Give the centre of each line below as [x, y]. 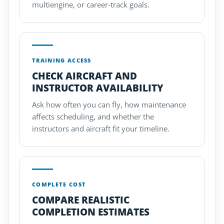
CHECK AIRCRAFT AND [84, 76]
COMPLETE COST [59, 184]
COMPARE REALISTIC [81, 200]
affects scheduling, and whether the [93, 116]
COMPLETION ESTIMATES [91, 212]
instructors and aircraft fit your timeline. [101, 128]
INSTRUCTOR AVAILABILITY [98, 88]
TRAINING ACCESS [62, 60]
